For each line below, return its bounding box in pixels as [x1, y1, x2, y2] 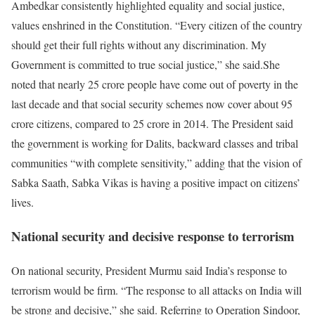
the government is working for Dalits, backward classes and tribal [11, 135, 298, 150]
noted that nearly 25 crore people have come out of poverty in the [11, 76, 298, 91]
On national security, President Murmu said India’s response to [11, 263, 287, 278]
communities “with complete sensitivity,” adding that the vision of [11, 155, 302, 170]
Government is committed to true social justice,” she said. [11, 56, 263, 72]
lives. [11, 194, 34, 210]
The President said [212, 115, 293, 131]
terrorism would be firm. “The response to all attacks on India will [11, 283, 302, 298]
